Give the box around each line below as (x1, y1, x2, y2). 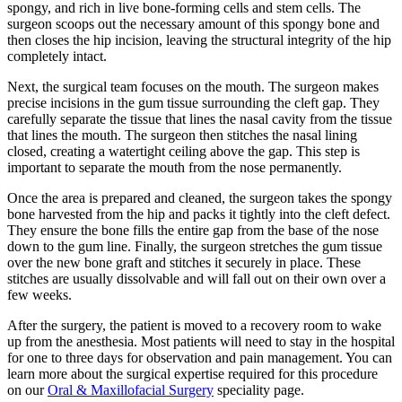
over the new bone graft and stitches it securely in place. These (7, 255, 361, 271)
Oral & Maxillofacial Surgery (48, 382, 214, 398)
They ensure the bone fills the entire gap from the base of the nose (7, 223, 379, 239)
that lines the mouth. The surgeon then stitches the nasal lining (7, 127, 357, 144)
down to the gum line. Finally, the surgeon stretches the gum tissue (7, 239, 382, 255)
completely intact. (7, 48, 107, 65)
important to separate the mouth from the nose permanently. (7, 160, 342, 176)
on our (7, 382, 48, 398)
